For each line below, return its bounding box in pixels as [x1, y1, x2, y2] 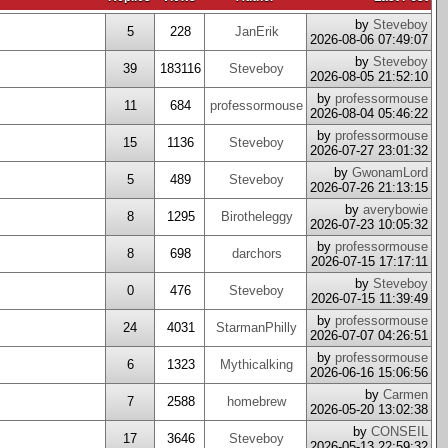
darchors [231, 246, 282, 261]
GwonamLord [352, 165, 428, 180]
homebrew [227, 394, 286, 409]
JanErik [234, 24, 279, 39]
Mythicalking [220, 357, 293, 372]
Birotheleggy [220, 209, 293, 224]
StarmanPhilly [216, 320, 297, 335]
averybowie [363, 202, 428, 217]
